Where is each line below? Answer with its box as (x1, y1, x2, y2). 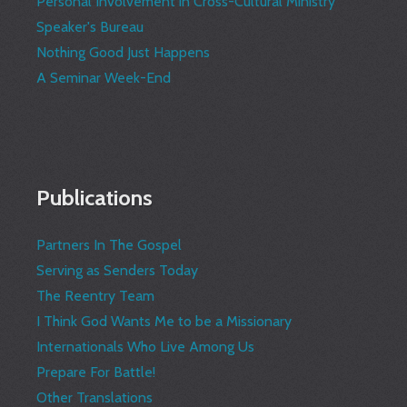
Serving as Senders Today (36, 262, 199, 280)
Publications (36, 184, 154, 212)
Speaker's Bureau (36, 18, 144, 36)
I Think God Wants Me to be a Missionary (36, 313, 293, 331)
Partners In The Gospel (36, 236, 183, 254)
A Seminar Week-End (36, 69, 172, 87)
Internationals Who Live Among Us (36, 338, 255, 356)
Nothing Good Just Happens (36, 44, 211, 62)
